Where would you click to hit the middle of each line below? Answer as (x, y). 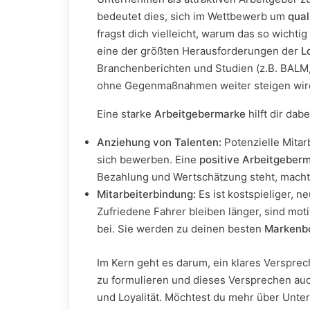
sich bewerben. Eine (148, 159)
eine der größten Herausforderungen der (199, 51)
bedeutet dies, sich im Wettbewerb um (192, 16)
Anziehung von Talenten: (159, 142)
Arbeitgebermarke (200, 114)
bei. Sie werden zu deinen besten (181, 229)
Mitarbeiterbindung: (146, 194)
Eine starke (126, 114)
